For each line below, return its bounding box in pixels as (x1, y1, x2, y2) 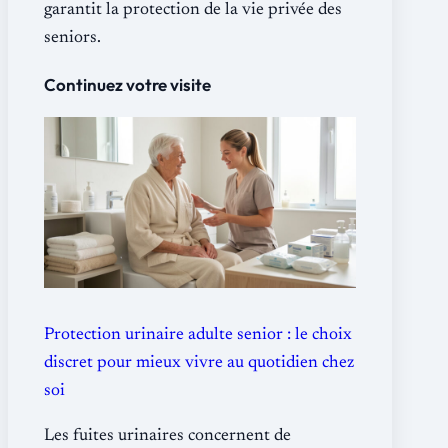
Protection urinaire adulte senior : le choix (44, 327, 352, 345)
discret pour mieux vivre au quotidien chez (44, 355, 354, 373)
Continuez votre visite (44, 74, 211, 96)
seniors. (44, 29, 101, 47)
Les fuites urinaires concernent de (44, 428, 291, 446)
